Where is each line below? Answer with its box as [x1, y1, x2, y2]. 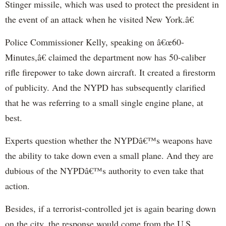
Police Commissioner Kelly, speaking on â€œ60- [5, 36, 184, 48]
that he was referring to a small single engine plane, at [5, 96, 203, 109]
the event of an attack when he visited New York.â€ [5, 13, 194, 26]
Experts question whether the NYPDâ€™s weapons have [5, 134, 212, 147]
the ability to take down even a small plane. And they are [5, 149, 213, 162]
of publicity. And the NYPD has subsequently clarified [5, 81, 205, 94]
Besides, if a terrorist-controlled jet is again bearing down [5, 202, 216, 215]
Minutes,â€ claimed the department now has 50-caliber [5, 51, 206, 64]
